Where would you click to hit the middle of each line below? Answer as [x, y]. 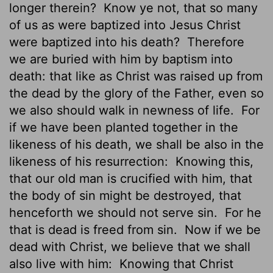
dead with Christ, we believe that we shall [130, 246]
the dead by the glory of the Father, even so [136, 93]
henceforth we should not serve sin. [115, 212]
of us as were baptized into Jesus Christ [125, 25]
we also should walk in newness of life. [123, 110]
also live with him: [62, 264]
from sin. [154, 229]
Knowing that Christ [175, 264]
